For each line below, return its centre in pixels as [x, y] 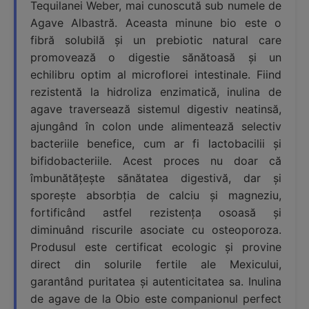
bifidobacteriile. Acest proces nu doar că [156, 161]
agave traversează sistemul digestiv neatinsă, [156, 109]
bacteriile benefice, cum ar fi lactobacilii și [156, 144]
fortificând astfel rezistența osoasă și [156, 213]
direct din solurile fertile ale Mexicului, [156, 265]
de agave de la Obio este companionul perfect [156, 299]
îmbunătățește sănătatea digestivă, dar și [156, 178]
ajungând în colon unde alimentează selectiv [156, 127]
